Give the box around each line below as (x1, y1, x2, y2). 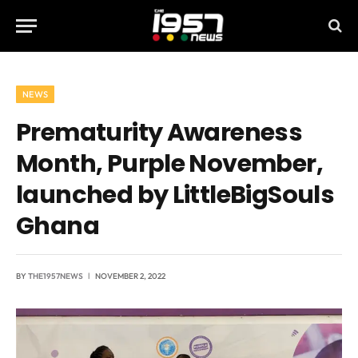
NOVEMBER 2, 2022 (95, 271, 165, 281)
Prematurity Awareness (16, 115, 303, 149)
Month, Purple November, (16, 146, 324, 181)
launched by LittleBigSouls (16, 177, 335, 212)
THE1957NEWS (28, 271, 83, 281)
